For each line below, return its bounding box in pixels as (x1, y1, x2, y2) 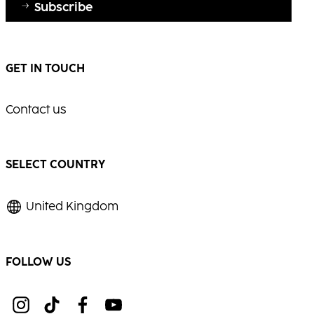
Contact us (6, 103, 66, 117)
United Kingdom (26, 200, 118, 214)
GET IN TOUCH (6, 62, 85, 76)
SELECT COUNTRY (6, 158, 105, 172)
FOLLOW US (6, 256, 71, 270)
